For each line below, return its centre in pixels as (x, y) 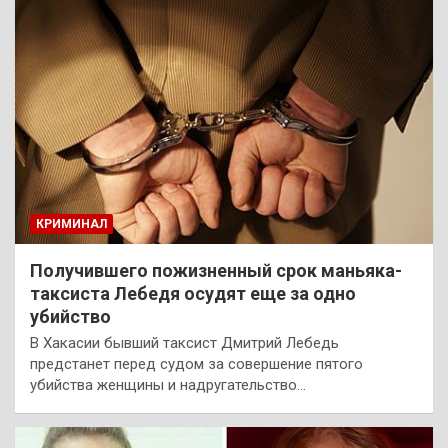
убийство (70, 316)
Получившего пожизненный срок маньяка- (216, 270)
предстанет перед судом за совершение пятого (196, 363)
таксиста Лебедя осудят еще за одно (193, 293)
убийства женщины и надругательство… (168, 384)
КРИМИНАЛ (71, 223)
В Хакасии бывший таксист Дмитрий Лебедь (184, 342)
